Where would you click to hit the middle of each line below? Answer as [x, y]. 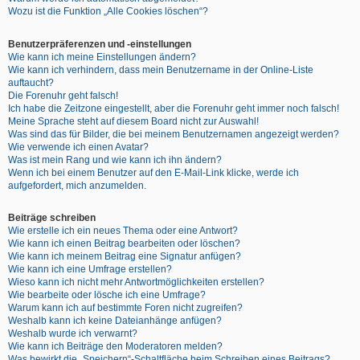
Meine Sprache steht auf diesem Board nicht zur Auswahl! [133, 121]
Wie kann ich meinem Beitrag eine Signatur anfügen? [125, 256]
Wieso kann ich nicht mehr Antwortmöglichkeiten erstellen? [136, 282]
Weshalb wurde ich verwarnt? [73, 333]
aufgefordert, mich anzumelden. [77, 185]
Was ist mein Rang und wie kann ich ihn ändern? [115, 160]
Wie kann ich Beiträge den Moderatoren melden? [115, 346]
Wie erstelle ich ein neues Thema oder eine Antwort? [123, 230]
